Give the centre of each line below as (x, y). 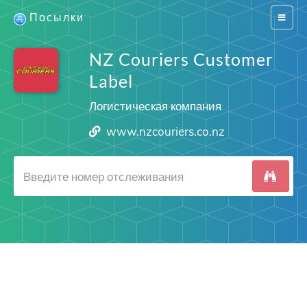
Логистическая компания (155, 106)
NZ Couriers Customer (181, 59)
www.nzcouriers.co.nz (166, 131)
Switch (290, 17)
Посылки (57, 17)
